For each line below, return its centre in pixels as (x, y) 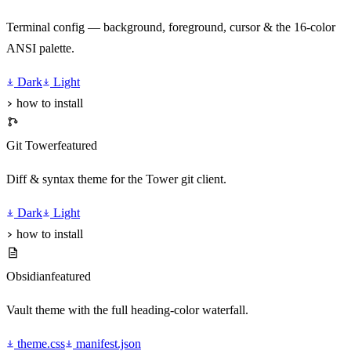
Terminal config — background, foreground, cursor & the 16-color (171, 27)
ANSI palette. (40, 49)
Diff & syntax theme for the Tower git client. (116, 179)
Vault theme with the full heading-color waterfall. (127, 310)
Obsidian (29, 277)
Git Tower (32, 146)
